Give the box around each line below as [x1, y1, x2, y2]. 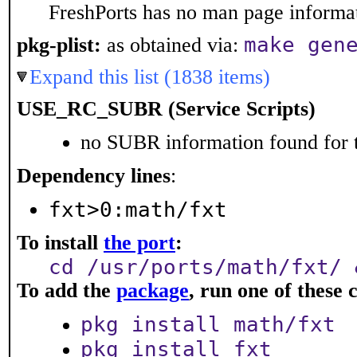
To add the [17, 279, 116, 302]
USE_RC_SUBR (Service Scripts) [17, 97, 316, 120]
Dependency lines [17, 164, 171, 187]
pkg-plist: [17, 33, 101, 57]
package [116, 279, 189, 302]
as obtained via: [101, 33, 244, 57]
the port [104, 231, 175, 254]
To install [17, 231, 104, 254]
